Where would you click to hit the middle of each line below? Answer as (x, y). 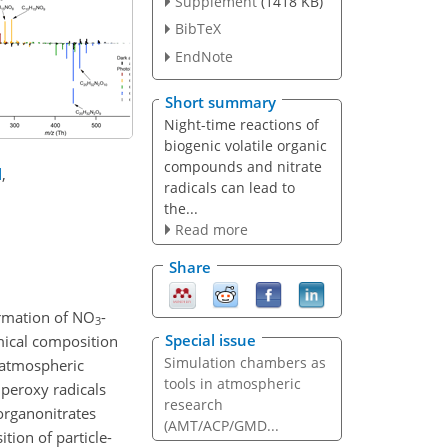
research (193, 404)
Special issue (210, 339)
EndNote (203, 57)
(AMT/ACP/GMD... (221, 425)
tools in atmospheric (232, 383)
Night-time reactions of (241, 124)
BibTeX (197, 29)
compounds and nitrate (242, 166)
